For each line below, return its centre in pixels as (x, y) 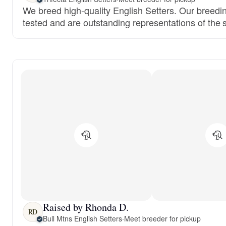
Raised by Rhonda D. (86, 207)
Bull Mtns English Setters (82, 218)
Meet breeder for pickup (162, 218)
